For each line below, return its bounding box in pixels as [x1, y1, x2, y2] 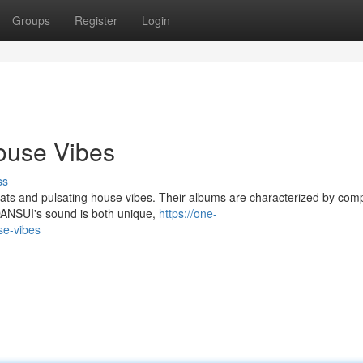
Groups [12, 12, 50, 28]
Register [75, 12, 117, 28]
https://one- [159, 205, 217, 221]
